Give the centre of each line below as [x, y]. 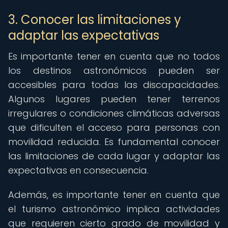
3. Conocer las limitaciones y [95, 20]
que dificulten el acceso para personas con [114, 127]
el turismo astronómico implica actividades [114, 209]
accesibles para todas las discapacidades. [114, 85]
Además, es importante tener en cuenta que [114, 195]
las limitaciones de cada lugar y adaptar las [114, 156]
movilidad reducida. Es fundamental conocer [114, 142]
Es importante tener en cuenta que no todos [114, 56]
